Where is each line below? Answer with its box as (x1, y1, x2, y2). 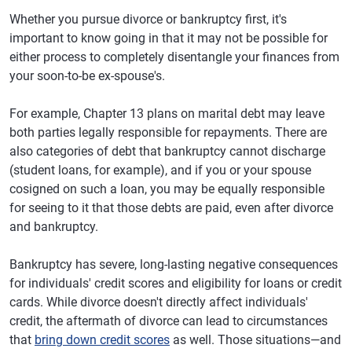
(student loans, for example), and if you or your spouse (9, 163, 311, 178)
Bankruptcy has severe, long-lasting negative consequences (9, 257, 338, 272)
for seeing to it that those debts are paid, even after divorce (9, 200, 333, 215)
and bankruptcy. (9, 219, 98, 234)
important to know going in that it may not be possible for (9, 31, 328, 46)
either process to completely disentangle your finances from (9, 49, 339, 64)
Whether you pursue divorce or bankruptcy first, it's (9, 12, 287, 27)
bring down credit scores (35, 332, 170, 347)
